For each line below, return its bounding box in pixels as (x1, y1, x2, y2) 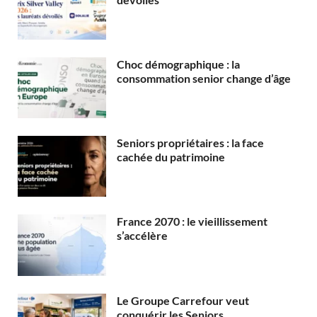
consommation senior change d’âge (117, 71, 291, 86)
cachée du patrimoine (117, 150, 225, 164)
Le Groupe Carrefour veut (117, 293, 249, 307)
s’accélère (117, 229, 168, 243)
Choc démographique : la (117, 57, 240, 71)
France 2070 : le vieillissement (117, 214, 267, 229)
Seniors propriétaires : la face (117, 136, 264, 150)
